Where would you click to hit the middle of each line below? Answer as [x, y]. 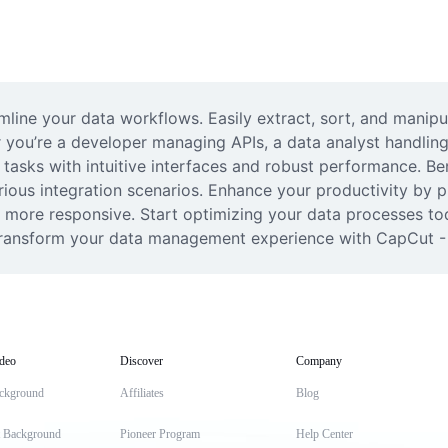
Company [319, 361]
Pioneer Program [160, 434]
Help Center [324, 434]
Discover [141, 361]
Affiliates [142, 393]
